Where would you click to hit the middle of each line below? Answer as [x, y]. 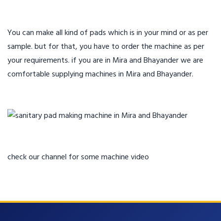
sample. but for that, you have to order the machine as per [106, 47]
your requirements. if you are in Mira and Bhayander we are [105, 61]
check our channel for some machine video [78, 157]
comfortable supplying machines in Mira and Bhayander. [100, 74]
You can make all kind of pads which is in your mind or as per [108, 33]
